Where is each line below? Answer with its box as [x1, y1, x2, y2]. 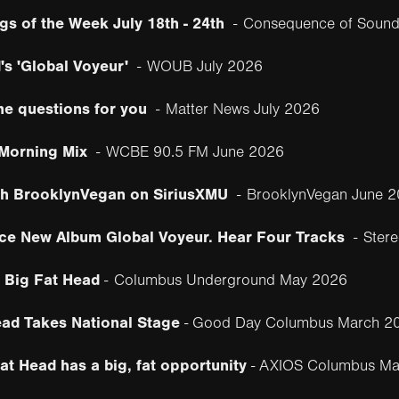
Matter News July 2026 [165, 100, 320, 118]
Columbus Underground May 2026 [113, 271, 347, 289]
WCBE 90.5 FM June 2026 [105, 142, 284, 161]
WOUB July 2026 [146, 57, 263, 76]
